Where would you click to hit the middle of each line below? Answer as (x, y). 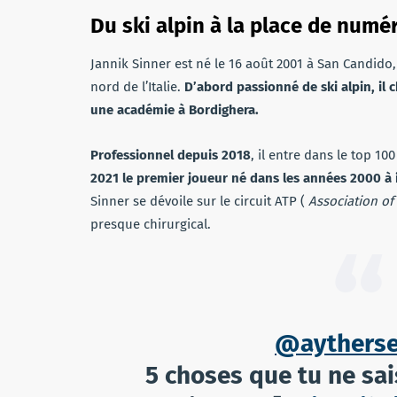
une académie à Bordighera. (175, 109)
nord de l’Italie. (137, 86)
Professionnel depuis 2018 (171, 155)
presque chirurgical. (151, 224)
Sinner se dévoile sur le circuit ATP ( (199, 201)
